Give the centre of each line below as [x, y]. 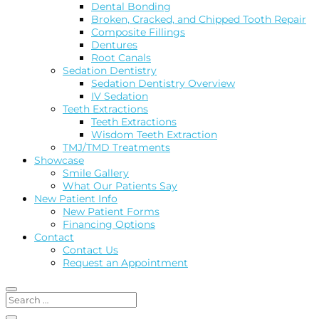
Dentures [114, 45]
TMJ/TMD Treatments [116, 148]
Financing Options [109, 225]
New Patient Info [76, 199]
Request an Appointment [125, 263]
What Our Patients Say [120, 186]
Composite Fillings [138, 32]
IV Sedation [120, 96]
